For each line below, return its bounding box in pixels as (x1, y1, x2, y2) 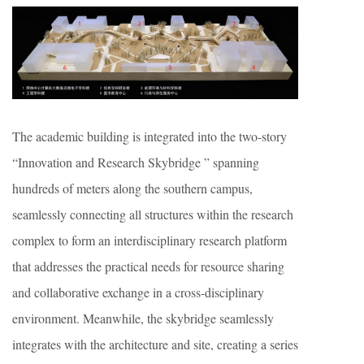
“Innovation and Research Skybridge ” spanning (12, 153, 259, 171)
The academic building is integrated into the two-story (12, 127, 287, 145)
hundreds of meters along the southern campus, (12, 179, 253, 197)
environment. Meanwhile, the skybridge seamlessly (12, 309, 274, 327)
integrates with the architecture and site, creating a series (12, 335, 298, 353)
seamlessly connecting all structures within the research (12, 205, 293, 223)
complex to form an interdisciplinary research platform (12, 231, 287, 249)
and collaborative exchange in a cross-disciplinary (12, 283, 264, 301)
